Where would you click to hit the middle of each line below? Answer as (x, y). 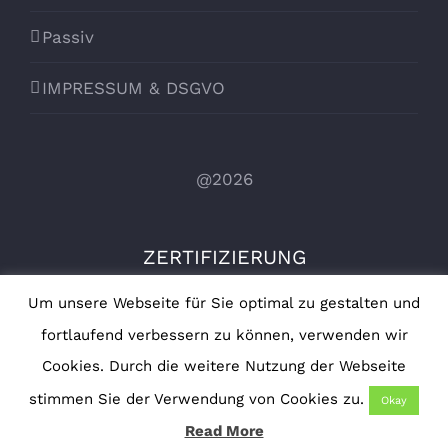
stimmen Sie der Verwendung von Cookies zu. (196, 398)
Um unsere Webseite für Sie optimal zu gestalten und (224, 303)
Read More (224, 431)
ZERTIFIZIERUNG (224, 257)
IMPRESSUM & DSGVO (133, 88)
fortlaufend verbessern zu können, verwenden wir (224, 334)
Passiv (68, 37)
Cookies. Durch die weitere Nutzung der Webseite (224, 365)
